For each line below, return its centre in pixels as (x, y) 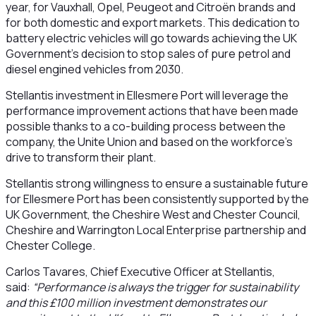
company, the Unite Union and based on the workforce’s (149, 142)
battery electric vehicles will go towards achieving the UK (151, 38)
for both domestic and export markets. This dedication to (152, 23)
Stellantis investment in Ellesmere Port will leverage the (147, 95)
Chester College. (50, 245)
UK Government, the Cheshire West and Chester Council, (153, 214)
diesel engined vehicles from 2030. (94, 69)
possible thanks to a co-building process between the (145, 126)
